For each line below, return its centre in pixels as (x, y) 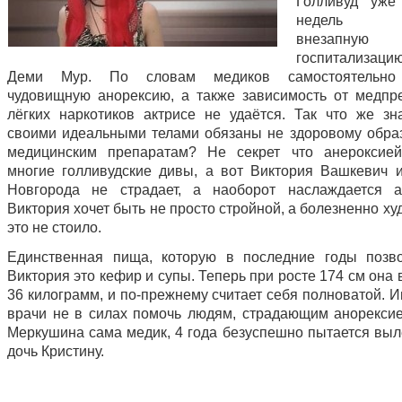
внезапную (332, 39)
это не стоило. (54, 227)
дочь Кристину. (56, 351)
